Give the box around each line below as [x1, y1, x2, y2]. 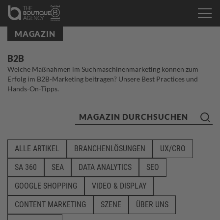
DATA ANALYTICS [79, 163, 132, 172]
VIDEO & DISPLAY [92, 181, 146, 191]
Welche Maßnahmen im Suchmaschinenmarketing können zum [7, 65, 198, 73]
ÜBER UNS [136, 200, 168, 209]
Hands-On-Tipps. [7, 84, 59, 93]
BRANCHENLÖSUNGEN [74, 144, 145, 153]
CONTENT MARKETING [15, 200, 86, 209]
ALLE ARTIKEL [15, 144, 59, 153]
